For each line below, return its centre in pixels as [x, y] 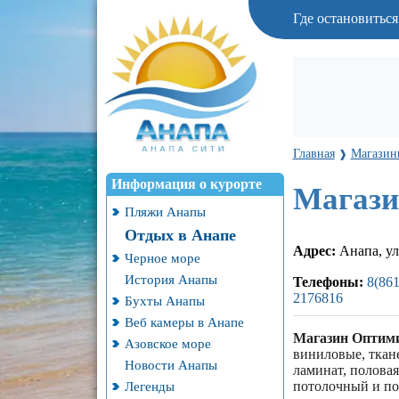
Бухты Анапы [164, 301]
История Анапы [171, 279]
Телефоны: [328, 282]
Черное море [162, 258]
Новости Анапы [171, 365]
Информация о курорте [186, 184]
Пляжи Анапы [165, 212]
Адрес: [314, 251]
